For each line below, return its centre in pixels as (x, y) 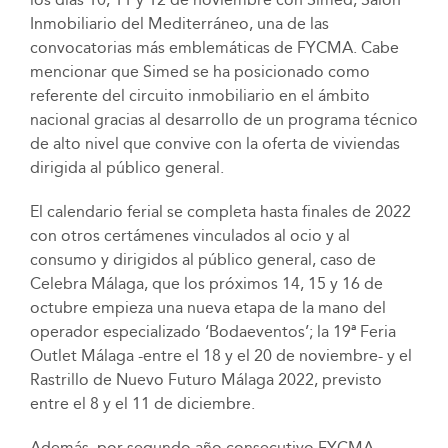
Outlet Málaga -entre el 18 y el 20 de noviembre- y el (220, 356)
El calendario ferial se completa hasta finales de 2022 (220, 212)
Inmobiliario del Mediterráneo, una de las (179, 24)
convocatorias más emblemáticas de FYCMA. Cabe (214, 48)
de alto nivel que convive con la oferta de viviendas (214, 144)
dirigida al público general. (126, 168)
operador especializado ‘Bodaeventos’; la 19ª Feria (212, 332)
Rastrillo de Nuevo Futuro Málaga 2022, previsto (205, 380)
